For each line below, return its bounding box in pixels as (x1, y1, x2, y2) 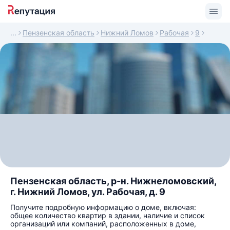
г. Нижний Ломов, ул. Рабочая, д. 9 (10, 186, 165, 197)
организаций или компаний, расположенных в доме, (10, 219, 196, 228)
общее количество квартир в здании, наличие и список (10, 211, 205, 220)
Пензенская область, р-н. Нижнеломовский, (10, 176, 216, 186)
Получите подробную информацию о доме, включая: (10, 203, 196, 212)
